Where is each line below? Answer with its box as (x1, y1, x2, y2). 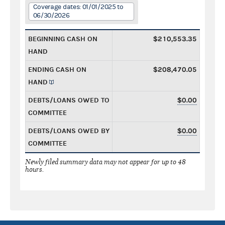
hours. (25, 165, 44, 174)
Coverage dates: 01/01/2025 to (33, 3, 124, 11)
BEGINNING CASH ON (28, 34, 97, 43)
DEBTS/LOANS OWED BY (28, 126, 109, 135)
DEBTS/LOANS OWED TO (28, 95, 109, 104)
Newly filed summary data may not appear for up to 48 (25, 157, 186, 166)
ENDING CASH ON (28, 65, 86, 74)
